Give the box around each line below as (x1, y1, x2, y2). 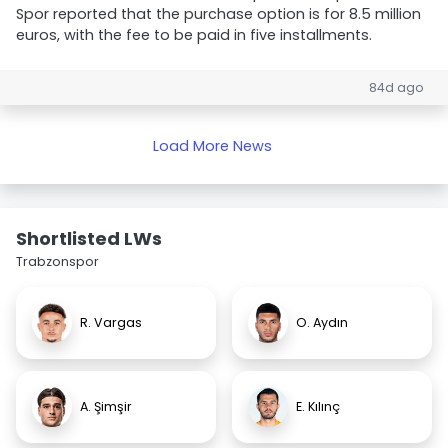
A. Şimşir (80, 398, 132, 415)
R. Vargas (80, 314, 142, 331)
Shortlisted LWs (16, 226, 162, 251)
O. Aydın (296, 314, 348, 331)
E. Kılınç (296, 398, 340, 415)
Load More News (152, 136, 272, 156)
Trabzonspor (16, 253, 99, 270)
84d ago (369, 79, 424, 96)
